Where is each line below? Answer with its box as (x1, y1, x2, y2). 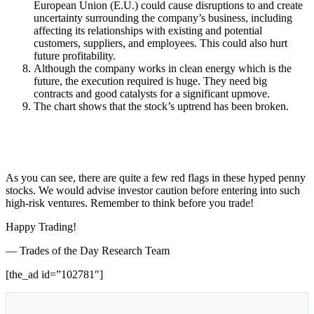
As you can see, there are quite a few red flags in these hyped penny (6, 171, 306, 184)
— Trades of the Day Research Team (6, 244, 170, 257)
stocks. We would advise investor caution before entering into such (6, 184, 300, 196)
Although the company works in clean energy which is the (34, 62, 292, 74)
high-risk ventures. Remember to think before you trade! (6, 196, 254, 209)
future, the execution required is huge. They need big (34, 74, 267, 87)
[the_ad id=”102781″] (6, 268, 103, 280)
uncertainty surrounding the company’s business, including (34, 11, 292, 24)
